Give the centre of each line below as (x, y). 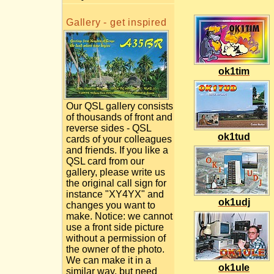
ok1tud (234, 136)
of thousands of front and (119, 117)
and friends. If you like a (117, 150)
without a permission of (116, 238)
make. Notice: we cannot (119, 216)
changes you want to (111, 205)
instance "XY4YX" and (115, 194)
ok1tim (234, 71)
